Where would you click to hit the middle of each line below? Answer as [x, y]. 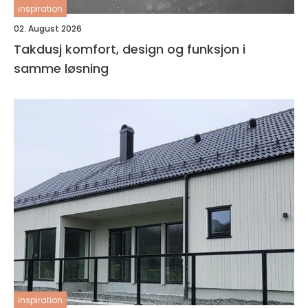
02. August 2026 [48, 29]
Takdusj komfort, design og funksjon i [40, 49]
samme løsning [61, 68]
